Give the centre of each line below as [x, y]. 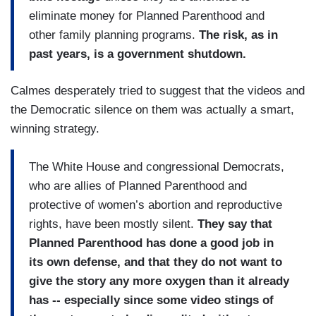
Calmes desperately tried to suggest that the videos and [158, 91]
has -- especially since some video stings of [151, 300]
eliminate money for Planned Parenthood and [147, 16]
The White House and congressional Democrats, [157, 166]
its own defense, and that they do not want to [156, 262]
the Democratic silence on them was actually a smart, [152, 110]
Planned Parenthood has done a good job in [151, 243]
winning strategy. [55, 129]
